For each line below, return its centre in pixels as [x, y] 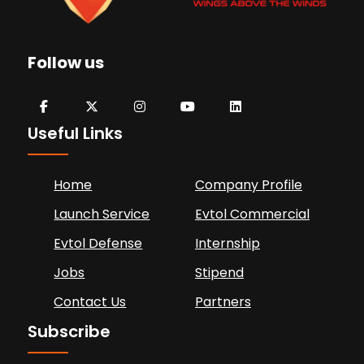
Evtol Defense [98, 243]
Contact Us [90, 301]
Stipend [219, 272]
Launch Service [102, 214]
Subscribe [69, 331]
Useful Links [76, 133]
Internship [227, 243]
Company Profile [249, 184]
